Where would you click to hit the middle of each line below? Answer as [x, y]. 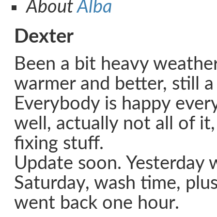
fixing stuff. [59, 144]
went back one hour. [97, 203]
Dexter [44, 37]
